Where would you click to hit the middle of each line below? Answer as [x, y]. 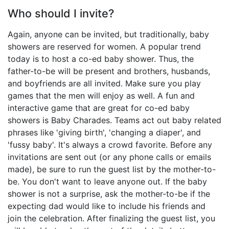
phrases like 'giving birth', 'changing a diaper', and [104, 133]
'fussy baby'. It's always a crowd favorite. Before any [110, 145]
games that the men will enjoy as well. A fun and [101, 96]
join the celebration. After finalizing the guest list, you [111, 219]
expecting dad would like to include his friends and [107, 206]
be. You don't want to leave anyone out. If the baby [107, 182]
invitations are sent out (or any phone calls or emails [109, 157]
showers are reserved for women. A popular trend [104, 47]
